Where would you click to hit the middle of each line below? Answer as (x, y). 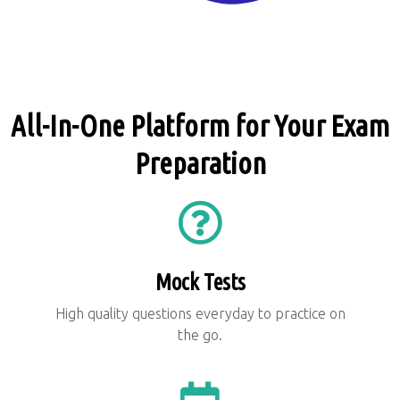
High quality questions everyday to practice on (200, 313)
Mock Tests (200, 282)
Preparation (200, 162)
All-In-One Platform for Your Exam (200, 125)
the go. (200, 334)
